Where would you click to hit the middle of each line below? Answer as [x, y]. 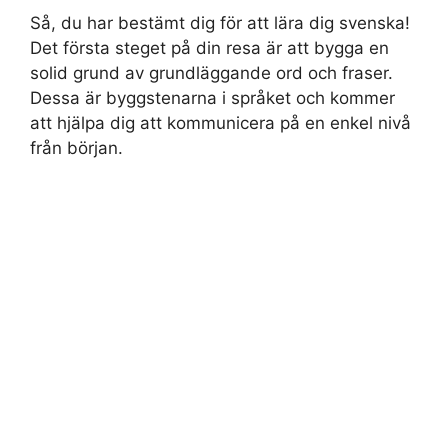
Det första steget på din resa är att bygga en [209, 48]
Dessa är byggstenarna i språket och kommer [212, 98]
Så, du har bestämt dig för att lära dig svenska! [220, 23]
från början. [76, 148]
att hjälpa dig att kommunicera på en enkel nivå [220, 123]
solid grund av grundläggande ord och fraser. [211, 73]
